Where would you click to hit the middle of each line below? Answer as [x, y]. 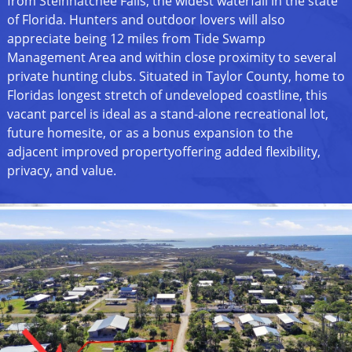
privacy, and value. [61, 171]
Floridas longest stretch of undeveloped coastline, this [167, 95]
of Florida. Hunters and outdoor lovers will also [146, 20]
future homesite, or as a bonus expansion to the [150, 133]
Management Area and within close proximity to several [171, 58]
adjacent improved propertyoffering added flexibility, [163, 152]
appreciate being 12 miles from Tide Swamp [136, 39]
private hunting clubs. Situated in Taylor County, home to [176, 77]
